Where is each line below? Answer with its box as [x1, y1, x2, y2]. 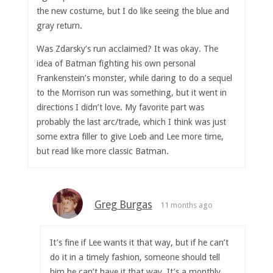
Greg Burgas [94, 199, 152, 211]
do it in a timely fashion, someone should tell [49, 252, 220, 262]
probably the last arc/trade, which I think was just [37, 117, 227, 127]
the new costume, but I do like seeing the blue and [37, 5, 230, 16]
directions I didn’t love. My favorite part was [37, 102, 205, 113]
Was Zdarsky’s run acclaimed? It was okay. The [37, 44, 219, 54]
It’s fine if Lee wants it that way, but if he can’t [49, 237, 229, 247]
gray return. [37, 20, 83, 30]
